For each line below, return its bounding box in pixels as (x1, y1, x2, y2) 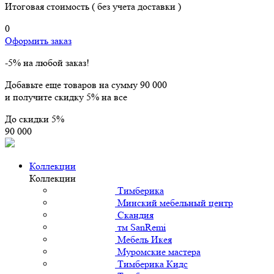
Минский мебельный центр (117, 196, 233, 209)
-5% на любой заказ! (5, 56, 89, 68)
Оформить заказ (5, 34, 72, 46)
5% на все (86, 91, 127, 103)
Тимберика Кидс (117, 257, 188, 270)
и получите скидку (5, 91, 86, 103)
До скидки (5, 113, 51, 125)
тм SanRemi (117, 221, 166, 233)
